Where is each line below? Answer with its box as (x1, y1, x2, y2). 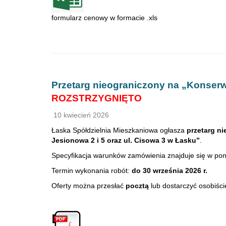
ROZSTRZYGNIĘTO (51, 93, 142, 103)
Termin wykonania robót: (51, 166, 132, 175)
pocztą (126, 182, 149, 190)
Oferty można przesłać (51, 182, 126, 190)
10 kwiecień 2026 (51, 111, 109, 119)
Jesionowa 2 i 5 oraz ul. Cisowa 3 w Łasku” (51, 136, 200, 144)
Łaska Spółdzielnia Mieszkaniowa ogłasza (51, 126, 187, 134)
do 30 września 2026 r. (132, 166, 207, 175)
